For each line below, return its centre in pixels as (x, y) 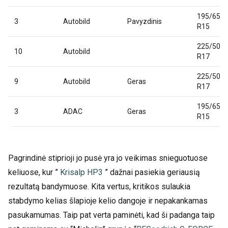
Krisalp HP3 (81, 173)
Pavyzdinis (145, 22)
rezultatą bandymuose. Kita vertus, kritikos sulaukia (99, 187)
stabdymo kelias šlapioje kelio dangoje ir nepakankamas (108, 201)
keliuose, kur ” (34, 173)
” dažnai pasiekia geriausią (151, 173)
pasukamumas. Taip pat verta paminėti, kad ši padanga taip (111, 215)
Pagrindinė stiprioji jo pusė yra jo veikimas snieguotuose (108, 158)
